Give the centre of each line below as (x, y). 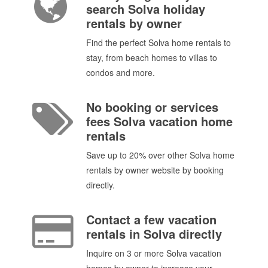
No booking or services (152, 107)
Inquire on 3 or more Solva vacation (154, 253)
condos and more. (121, 72)
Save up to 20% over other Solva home (160, 155)
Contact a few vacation (151, 220)
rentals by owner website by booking (155, 170)
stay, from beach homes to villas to (152, 57)
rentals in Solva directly (154, 234)
